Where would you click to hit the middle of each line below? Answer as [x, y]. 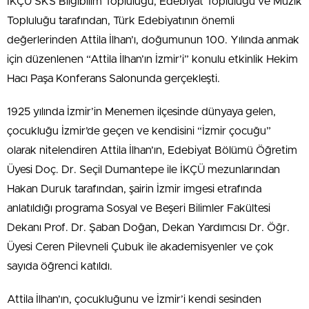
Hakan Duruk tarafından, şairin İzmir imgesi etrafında [134, 189]
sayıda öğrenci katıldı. [60, 266]
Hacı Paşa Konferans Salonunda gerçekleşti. [113, 79]
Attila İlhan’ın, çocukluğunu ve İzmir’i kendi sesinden [134, 299]
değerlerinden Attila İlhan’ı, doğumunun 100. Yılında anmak [153, 40]
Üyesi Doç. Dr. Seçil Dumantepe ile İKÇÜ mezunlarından [143, 170]
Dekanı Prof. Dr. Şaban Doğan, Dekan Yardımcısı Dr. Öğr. [148, 228]
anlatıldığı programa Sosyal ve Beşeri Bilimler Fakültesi [139, 208]
